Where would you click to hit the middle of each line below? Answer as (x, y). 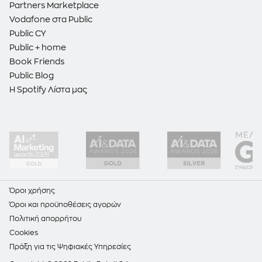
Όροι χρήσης (32, 191)
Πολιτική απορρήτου (45, 219)
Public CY (28, 34)
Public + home (38, 48)
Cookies (24, 233)
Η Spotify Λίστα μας (48, 90)
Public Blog (32, 76)
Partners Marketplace (54, 6)
